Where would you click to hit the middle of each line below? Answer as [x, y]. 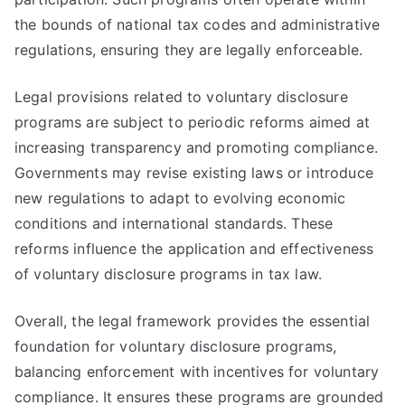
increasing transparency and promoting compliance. [196, 147]
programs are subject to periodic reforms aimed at [192, 122]
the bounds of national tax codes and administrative [198, 24]
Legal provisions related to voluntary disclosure [181, 97]
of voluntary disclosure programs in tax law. [169, 274]
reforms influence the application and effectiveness [194, 249]
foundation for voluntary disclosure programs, [176, 346]
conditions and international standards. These [174, 223]
